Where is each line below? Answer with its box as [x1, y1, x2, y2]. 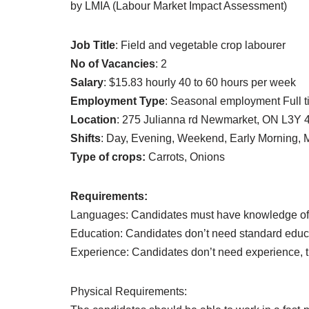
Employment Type [70, 95, 165, 108]
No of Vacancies [70, 58, 155, 70]
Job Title [70, 39, 115, 52]
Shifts [70, 132, 101, 145]
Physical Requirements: [70, 286, 187, 298]
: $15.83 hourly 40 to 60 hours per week [103, 77, 296, 89]
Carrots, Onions [148, 151, 225, 163]
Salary [70, 77, 103, 89]
